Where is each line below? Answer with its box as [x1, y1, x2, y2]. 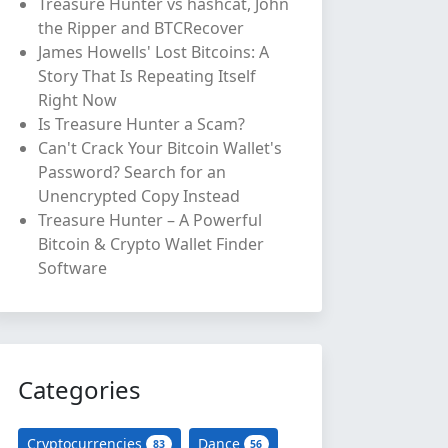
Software [38, 257, 107, 279]
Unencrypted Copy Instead [38, 185, 240, 207]
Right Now [38, 89, 117, 111]
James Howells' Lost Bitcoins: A [38, 41, 269, 63]
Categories [18, 373, 141, 406]
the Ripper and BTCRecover [38, 17, 244, 39]
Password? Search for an [38, 161, 226, 183]
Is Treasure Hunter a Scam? [38, 113, 245, 135]
